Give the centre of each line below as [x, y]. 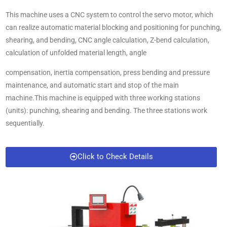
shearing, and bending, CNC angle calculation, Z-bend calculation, [107, 40]
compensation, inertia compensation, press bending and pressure [108, 72]
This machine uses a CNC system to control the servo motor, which [109, 14]
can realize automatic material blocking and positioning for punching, [113, 27]
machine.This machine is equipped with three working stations [103, 98]
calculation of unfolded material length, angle [76, 52]
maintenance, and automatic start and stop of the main [92, 85]
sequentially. [25, 123]
